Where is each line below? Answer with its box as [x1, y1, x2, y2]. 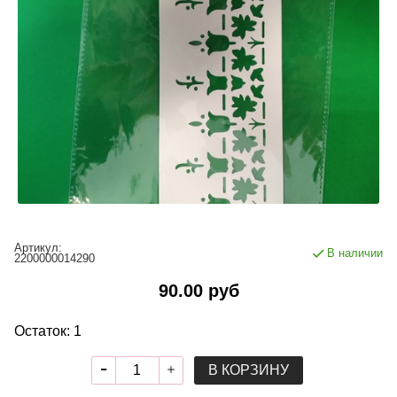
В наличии [327, 245, 383, 260]
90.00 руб [158, 280, 239, 300]
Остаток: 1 [14, 323, 82, 339]
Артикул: [14, 240, 62, 254]
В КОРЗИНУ [207, 362, 289, 378]
